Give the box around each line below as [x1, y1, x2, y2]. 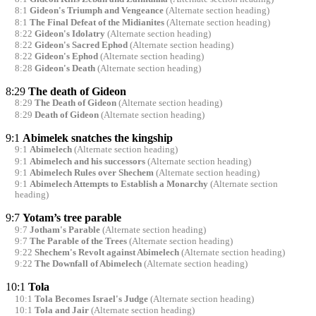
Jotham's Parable [29, 224, 100, 235]
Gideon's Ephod [34, 51, 98, 62]
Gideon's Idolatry [34, 28, 105, 39]
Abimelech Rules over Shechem [29, 167, 154, 178]
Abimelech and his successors [29, 156, 145, 166]
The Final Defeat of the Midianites [29, 17, 164, 28]
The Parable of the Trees [29, 236, 127, 246]
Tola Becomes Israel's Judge [34, 294, 148, 305]
